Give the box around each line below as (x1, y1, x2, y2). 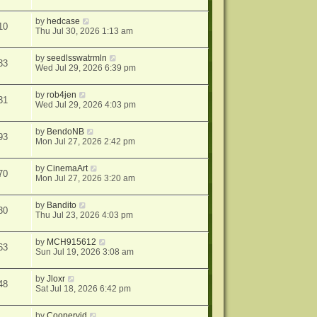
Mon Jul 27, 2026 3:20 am (35, 173, 136, 184)
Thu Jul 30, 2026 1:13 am (35, 26, 134, 37)
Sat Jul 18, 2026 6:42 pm (35, 284, 132, 294)
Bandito (47, 200, 77, 211)
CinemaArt (47, 163, 88, 174)
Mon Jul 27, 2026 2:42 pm (35, 137, 136, 147)
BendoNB (47, 127, 85, 137)
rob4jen (47, 90, 77, 100)
